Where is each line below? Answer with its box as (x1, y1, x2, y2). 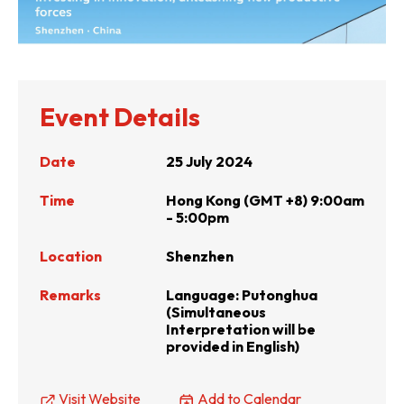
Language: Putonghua (166, 285, 317, 304)
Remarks (40, 285, 101, 304)
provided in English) (166, 336, 299, 355)
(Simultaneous (166, 302, 266, 321)
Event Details (40, 100, 200, 133)
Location (40, 246, 102, 265)
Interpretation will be (166, 319, 316, 338)
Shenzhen (166, 246, 234, 265)
